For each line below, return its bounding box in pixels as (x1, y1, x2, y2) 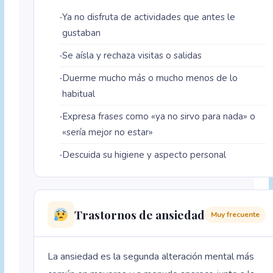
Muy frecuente (211, 209, 260, 219)
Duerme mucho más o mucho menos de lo (62, 72, 238, 85)
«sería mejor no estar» (62, 126, 154, 139)
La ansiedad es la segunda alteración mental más (48, 250, 255, 264)
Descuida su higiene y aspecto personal (62, 149, 227, 161)
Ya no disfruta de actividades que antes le (62, 11, 236, 24)
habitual (62, 88, 96, 101)
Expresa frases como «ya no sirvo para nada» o (62, 110, 256, 123)
